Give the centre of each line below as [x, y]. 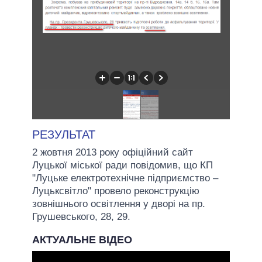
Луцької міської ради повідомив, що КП [123, 165]
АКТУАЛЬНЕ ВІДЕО [82, 239]
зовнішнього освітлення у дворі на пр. [119, 204]
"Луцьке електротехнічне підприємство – [125, 178]
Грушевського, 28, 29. [81, 216]
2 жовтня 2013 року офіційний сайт [113, 152]
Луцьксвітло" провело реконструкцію [116, 191]
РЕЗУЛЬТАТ [64, 134]
